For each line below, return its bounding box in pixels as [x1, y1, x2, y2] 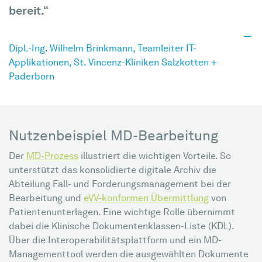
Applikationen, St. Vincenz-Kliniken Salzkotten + [9, 58, 217, 68]
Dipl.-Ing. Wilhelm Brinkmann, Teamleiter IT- [9, 44, 196, 54]
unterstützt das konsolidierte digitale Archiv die [9, 166, 216, 175]
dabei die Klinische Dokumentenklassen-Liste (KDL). [9, 222, 234, 232]
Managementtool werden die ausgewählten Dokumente [9, 250, 249, 260]
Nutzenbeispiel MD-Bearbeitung [9, 130, 218, 144]
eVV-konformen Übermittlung [84, 194, 209, 204]
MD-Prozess [26, 152, 78, 161]
